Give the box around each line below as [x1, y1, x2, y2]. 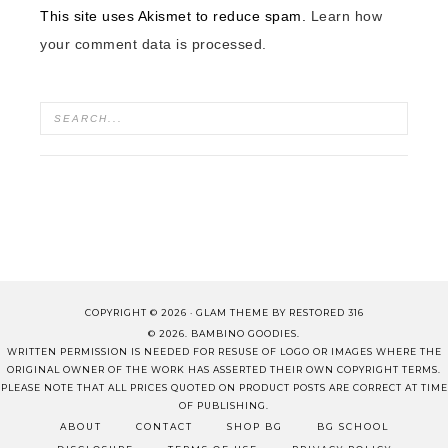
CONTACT [135, 421, 193, 433]
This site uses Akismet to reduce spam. [40, 8, 311, 24]
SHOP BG [226, 421, 283, 433]
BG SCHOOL [316, 421, 389, 433]
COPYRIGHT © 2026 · [84, 307, 196, 319]
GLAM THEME [195, 307, 269, 319]
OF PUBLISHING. [179, 400, 269, 412]
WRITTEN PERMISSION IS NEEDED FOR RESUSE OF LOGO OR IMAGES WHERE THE [6, 346, 442, 358]
